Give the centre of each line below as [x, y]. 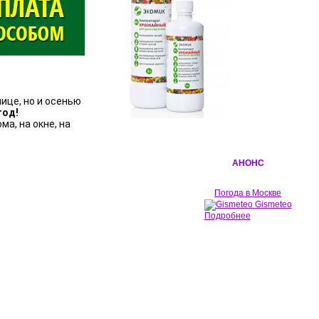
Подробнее [227, 216]
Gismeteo [273, 205]
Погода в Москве [248, 193]
